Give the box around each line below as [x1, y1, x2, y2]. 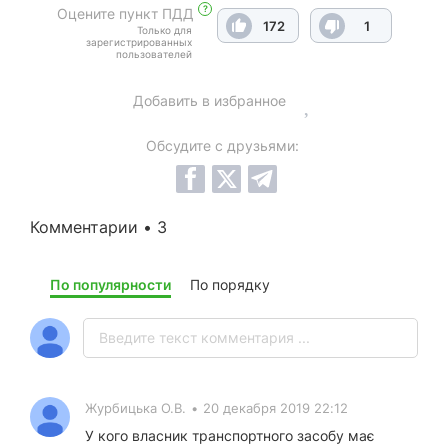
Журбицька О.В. [85, 400, 186, 416]
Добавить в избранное [132, 91, 286, 109]
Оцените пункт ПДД [56, 5, 194, 22]
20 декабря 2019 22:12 [203, 400, 348, 416]
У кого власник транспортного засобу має [85, 427, 375, 444]
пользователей [115, 48, 192, 60]
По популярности [50, 276, 171, 293]
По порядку [190, 276, 270, 293]
